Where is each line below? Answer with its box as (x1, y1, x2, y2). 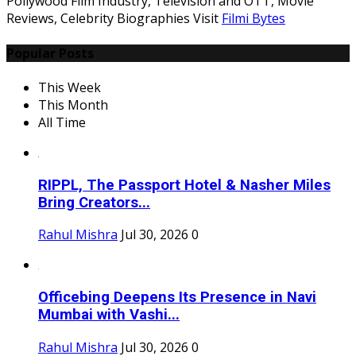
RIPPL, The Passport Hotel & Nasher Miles (38, 176, 331, 194)
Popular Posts (6, 44, 94, 62)
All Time (38, 113, 86, 131)
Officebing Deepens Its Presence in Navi (38, 288, 316, 306)
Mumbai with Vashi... (38, 306, 180, 323)
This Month (38, 95, 108, 114)
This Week (38, 78, 101, 96)
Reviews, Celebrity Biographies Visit (6, 10, 222, 28)
